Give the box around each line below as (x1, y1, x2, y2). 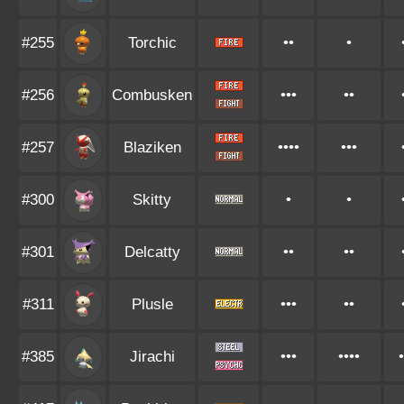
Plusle (131, 296, 173, 313)
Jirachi (129, 348, 175, 365)
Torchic (127, 34, 177, 51)
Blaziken (123, 139, 181, 156)
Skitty (133, 191, 171, 208)
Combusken (112, 87, 192, 104)
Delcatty (124, 243, 180, 261)
